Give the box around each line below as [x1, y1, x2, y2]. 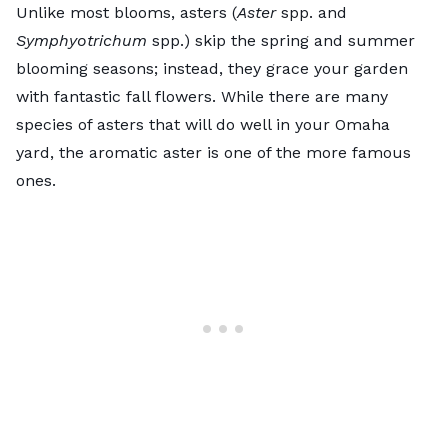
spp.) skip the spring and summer [147, 30, 415, 50]
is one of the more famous [202, 142, 411, 162]
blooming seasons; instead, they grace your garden [16, 58, 408, 78]
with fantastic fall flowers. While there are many [16, 86, 388, 106]
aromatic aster [89, 142, 202, 162]
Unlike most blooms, [16, 2, 180, 22]
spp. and [281, 2, 347, 22]
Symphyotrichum [16, 30, 147, 50]
